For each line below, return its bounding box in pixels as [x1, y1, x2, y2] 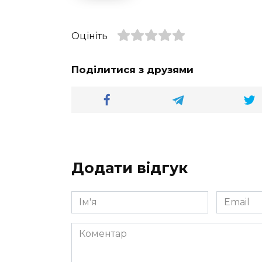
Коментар [71, 223, 119, 235]
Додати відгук [71, 158, 188, 177]
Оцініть [71, 30, 108, 42]
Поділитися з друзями [71, 63, 194, 75]
